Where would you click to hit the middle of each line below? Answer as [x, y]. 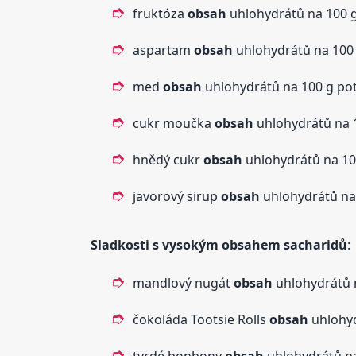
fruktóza [160, 13]
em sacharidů [304, 244]
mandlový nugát [183, 282]
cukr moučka [173, 123]
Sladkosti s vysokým [156, 244]
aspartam [163, 50]
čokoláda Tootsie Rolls [201, 319]
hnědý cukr [168, 159]
